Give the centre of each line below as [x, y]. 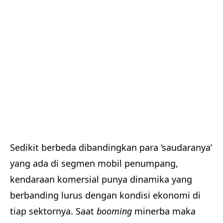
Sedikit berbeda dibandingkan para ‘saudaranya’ [111, 148]
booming [115, 211]
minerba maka [165, 211]
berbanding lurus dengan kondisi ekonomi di [105, 195]
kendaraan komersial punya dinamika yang [101, 179]
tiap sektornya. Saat [53, 211]
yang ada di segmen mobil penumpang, [94, 164]
